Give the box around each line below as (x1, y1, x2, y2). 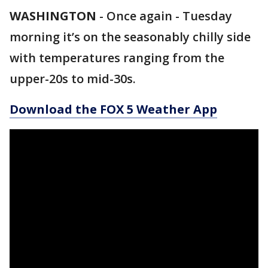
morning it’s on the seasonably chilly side (10, 29, 251, 45)
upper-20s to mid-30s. (10, 71, 136, 87)
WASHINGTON (10, 8, 96, 24)
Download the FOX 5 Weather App (10, 101, 217, 117)
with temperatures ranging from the (10, 50, 224, 66)
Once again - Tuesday (106, 8, 232, 24)
